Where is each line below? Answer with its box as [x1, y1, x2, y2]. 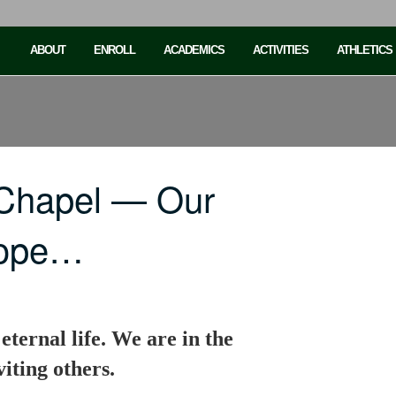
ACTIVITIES [253, 43, 308, 57]
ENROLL [94, 43, 135, 57]
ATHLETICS [337, 43, 392, 57]
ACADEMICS [164, 43, 225, 57]
